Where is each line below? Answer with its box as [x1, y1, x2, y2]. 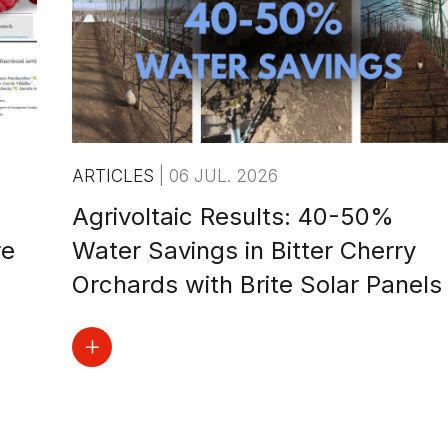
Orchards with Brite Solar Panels [71, 270, 442, 300]
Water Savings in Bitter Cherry [71, 236, 416, 266]
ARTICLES [71, 166, 159, 187]
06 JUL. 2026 [168, 166, 278, 187]
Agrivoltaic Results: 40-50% [71, 202, 394, 232]
